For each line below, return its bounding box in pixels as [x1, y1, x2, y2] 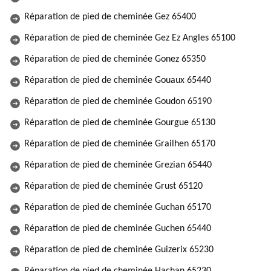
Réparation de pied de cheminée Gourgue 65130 [24, 118, 215, 128]
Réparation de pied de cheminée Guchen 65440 [24, 224, 211, 233]
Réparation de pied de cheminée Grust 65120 [24, 181, 203, 191]
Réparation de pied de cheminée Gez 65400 [24, 12, 196, 22]
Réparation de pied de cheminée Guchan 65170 [24, 203, 211, 212]
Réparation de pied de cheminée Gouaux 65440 [24, 76, 211, 85]
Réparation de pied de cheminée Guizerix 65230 [24, 245, 214, 255]
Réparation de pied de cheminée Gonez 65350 [24, 54, 206, 64]
